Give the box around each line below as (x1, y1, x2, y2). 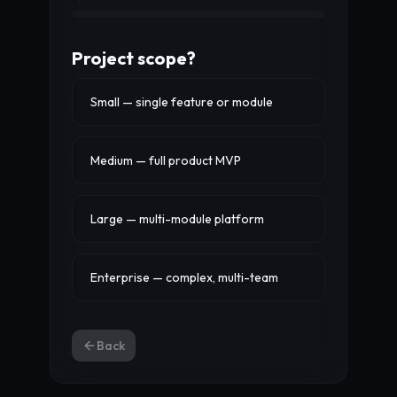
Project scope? (72, 47, 196, 69)
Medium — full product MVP (90, 152, 241, 168)
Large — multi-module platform (90, 211, 264, 227)
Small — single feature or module (90, 94, 273, 110)
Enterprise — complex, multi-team (90, 269, 278, 285)
